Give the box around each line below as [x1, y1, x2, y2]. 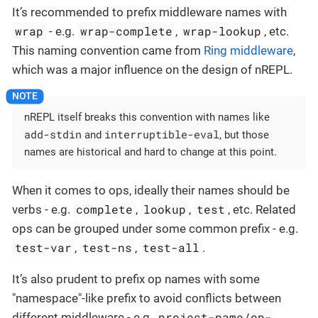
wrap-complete [80, 23, 173, 38]
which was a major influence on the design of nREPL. [12, 62, 292, 77]
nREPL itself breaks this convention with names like [24, 110, 270, 124]
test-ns [82, 239, 133, 255]
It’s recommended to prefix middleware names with [12, 4, 287, 19]
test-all [143, 239, 200, 255]
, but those [219, 128, 269, 141]
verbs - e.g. [12, 202, 73, 216]
